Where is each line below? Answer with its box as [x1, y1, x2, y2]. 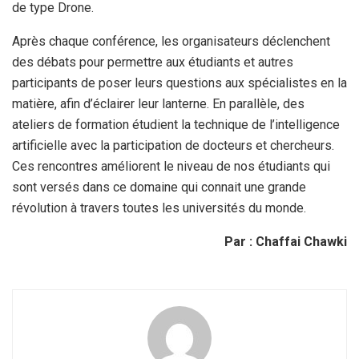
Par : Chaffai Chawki [224, 234, 347, 250]
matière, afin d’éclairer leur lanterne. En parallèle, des [12, 96, 305, 112]
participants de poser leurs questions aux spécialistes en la [12, 75, 347, 91]
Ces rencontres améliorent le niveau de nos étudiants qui [12, 159, 330, 175]
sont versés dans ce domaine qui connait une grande [12, 179, 306, 196]
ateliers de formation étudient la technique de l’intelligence [12, 117, 340, 133]
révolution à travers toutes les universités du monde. [12, 200, 306, 216]
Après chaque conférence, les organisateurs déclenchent [12, 34, 330, 50]
